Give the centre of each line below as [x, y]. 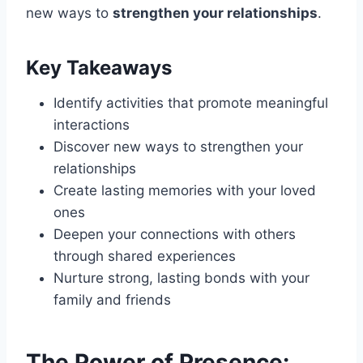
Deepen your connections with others [175, 235]
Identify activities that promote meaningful [191, 103]
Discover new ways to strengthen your [178, 147]
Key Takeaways [99, 68]
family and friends [112, 300]
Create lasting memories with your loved [185, 191]
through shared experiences [145, 256]
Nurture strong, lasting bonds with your [181, 278]
